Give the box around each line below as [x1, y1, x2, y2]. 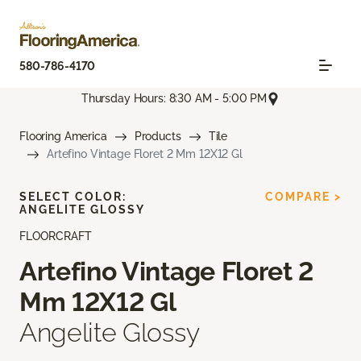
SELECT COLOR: [19, 190, 127, 204]
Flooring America [19, 130, 107, 143]
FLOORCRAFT [19, 230, 92, 243]
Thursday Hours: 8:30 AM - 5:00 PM [81, 92, 268, 106]
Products [134, 130, 181, 143]
